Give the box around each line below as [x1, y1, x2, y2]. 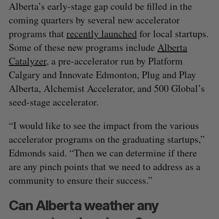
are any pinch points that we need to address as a [8, 160, 200, 174]
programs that [8, 27, 66, 41]
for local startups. [136, 27, 209, 41]
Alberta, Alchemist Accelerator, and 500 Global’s [8, 82, 205, 95]
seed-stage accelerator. [8, 95, 99, 109]
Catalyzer [8, 54, 46, 68]
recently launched [66, 27, 137, 41]
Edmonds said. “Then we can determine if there [8, 146, 197, 160]
